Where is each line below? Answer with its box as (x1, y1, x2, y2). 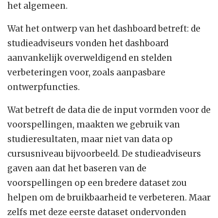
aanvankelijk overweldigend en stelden (7, 53, 172, 64)
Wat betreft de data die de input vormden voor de (7, 105, 211, 116)
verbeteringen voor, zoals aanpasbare (7, 67, 165, 78)
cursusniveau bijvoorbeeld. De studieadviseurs (7, 148, 201, 160)
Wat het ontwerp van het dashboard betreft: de (7, 23, 200, 35)
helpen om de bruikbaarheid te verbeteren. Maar (7, 192, 211, 203)
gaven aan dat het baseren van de (7, 163, 146, 174)
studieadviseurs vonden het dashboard (7, 38, 168, 49)
